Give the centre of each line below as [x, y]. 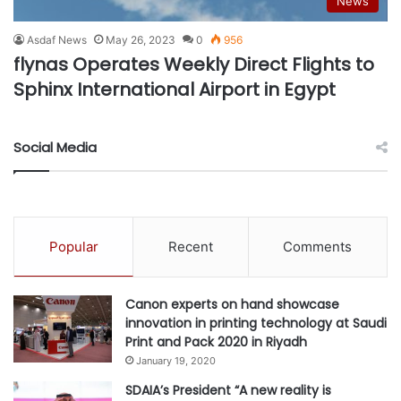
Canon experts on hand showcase [232, 304]
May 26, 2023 [141, 39]
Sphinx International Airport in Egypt [175, 89]
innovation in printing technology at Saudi [256, 323]
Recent [190, 246]
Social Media [55, 147]
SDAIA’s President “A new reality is [228, 390]
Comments [318, 246]
